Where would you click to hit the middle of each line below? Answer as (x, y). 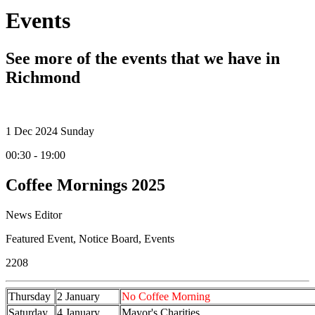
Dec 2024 (36, 131)
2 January (78, 296)
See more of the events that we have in (143, 58)
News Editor (34, 214)
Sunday (77, 131)
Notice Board (109, 238)
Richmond (43, 77)
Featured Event (39, 238)
